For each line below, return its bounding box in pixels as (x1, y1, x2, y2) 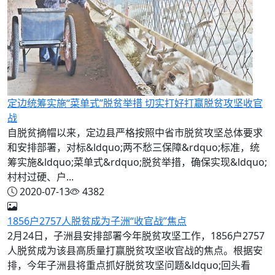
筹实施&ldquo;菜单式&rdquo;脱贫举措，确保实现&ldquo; (7, 155, 267, 169)
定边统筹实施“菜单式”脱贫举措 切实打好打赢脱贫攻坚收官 (7, 96, 263, 110)
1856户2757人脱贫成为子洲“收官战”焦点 (7, 214, 187, 228)
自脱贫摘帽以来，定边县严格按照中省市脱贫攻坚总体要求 (7, 125, 263, 139)
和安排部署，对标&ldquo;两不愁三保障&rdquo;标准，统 (7, 140, 260, 154)
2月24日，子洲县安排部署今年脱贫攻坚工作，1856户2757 (7, 228, 265, 242)
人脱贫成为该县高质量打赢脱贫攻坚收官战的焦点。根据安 (7, 243, 263, 257)
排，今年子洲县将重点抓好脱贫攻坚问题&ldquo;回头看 (7, 258, 250, 272)
